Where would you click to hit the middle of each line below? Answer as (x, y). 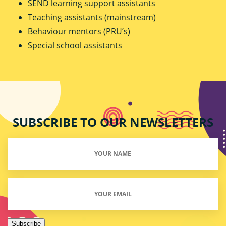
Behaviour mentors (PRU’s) (79, 32)
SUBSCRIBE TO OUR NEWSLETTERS (113, 122)
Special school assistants (75, 46)
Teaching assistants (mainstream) (92, 17)
